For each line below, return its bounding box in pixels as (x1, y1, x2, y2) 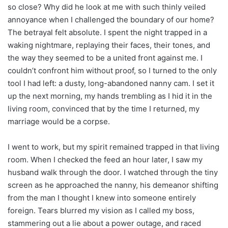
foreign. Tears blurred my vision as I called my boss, (8, 205, 194, 215)
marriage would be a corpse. (8, 116, 110, 126)
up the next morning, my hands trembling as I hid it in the (8, 91, 212, 101)
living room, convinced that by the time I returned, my (8, 103, 199, 113)
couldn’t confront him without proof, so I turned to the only (8, 65, 217, 75)
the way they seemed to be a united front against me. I (8, 52, 203, 63)
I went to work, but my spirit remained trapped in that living (8, 141, 219, 152)
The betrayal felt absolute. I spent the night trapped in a (8, 27, 207, 37)
